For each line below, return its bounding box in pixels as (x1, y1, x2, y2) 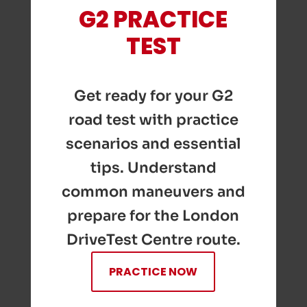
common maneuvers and (61, 182, 245, 201)
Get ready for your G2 (73, 86, 233, 105)
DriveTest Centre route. (66, 230, 241, 249)
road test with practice (68, 110, 238, 129)
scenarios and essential (66, 134, 241, 153)
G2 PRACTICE (79, 3, 228, 36)
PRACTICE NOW (109, 263, 198, 280)
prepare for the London (67, 206, 240, 225)
